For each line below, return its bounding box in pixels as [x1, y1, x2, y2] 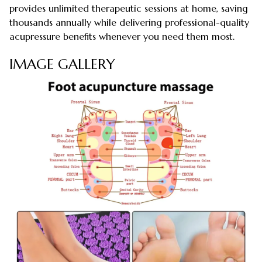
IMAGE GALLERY [9, 55, 115, 73]
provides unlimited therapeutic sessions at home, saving [9, 2, 248, 15]
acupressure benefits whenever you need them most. [9, 30, 235, 43]
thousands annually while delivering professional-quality [9, 16, 249, 29]
